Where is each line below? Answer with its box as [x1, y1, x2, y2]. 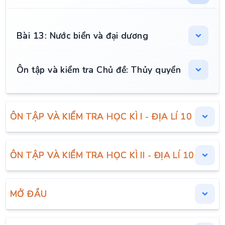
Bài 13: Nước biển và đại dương [17, 30, 149, 42]
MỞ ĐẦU [10, 188, 47, 200]
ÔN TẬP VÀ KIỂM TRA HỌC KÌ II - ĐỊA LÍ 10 [10, 149, 194, 161]
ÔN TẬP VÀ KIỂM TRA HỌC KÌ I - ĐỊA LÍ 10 [10, 110, 192, 123]
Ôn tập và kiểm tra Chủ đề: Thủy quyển [17, 64, 181, 76]
